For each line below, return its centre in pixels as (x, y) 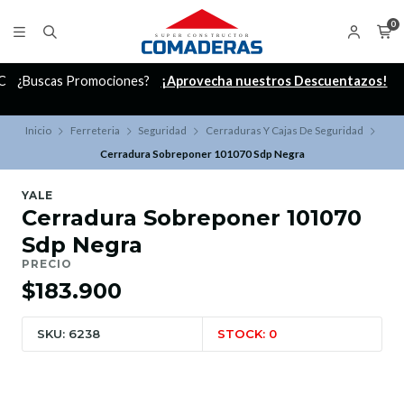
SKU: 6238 (69, 334)
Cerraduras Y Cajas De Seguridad (284, 131)
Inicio (38, 131)
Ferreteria (95, 131)
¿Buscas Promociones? (84, 81)
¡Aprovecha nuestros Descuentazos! (274, 81)
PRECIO (47, 264)
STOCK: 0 (247, 334)
